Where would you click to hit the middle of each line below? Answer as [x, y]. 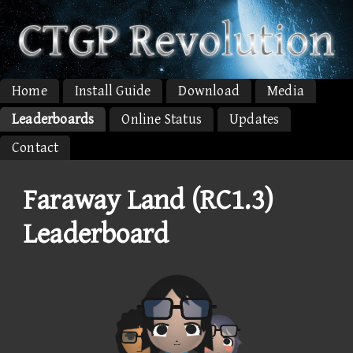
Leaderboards [53, 119]
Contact [35, 147]
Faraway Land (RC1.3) [149, 200]
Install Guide [113, 91]
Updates [255, 119]
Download [209, 91]
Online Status [162, 119]
